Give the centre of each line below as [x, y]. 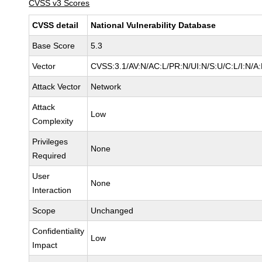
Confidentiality [58, 231]
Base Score [54, 46]
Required [49, 156]
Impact [45, 245]
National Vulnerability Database [154, 25]
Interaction [52, 190]
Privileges [50, 142]
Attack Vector [57, 87]
